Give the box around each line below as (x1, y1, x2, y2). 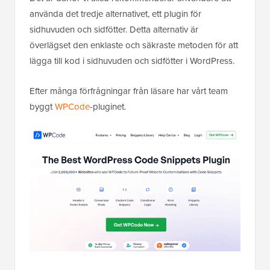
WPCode (55, 100, 90, 114)
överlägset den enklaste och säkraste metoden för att (30, 39, 238, 52)
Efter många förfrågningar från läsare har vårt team (30, 84, 228, 98)
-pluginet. (90, 100, 126, 114)
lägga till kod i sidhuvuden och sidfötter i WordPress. (30, 54, 234, 68)
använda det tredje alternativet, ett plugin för (30, 7, 201, 21)
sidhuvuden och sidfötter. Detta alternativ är (30, 23, 198, 37)
